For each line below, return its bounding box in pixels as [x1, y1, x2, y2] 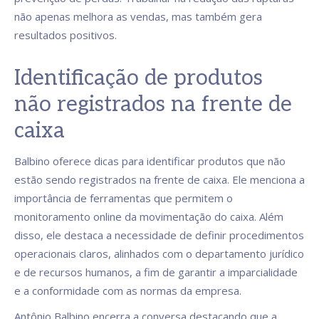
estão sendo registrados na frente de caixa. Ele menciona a [14, 172, 305, 187]
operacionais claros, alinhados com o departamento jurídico [14, 246, 304, 261]
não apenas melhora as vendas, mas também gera [14, 9, 262, 23]
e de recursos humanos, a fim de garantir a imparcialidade [14, 265, 298, 279]
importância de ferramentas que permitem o [14, 191, 233, 205]
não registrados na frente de [14, 92, 292, 117]
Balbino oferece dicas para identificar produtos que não [14, 154, 286, 168]
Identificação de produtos [14, 66, 263, 91]
